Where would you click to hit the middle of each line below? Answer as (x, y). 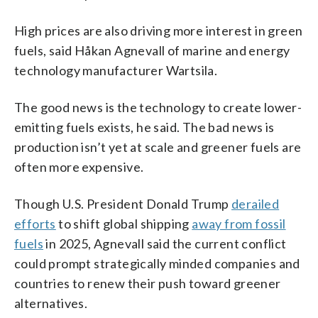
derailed (256, 203)
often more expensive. (79, 166)
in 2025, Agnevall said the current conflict (165, 243)
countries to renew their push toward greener (148, 283)
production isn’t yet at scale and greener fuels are (158, 147)
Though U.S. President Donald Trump (123, 203)
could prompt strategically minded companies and (157, 263)
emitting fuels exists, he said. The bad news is (144, 127)
